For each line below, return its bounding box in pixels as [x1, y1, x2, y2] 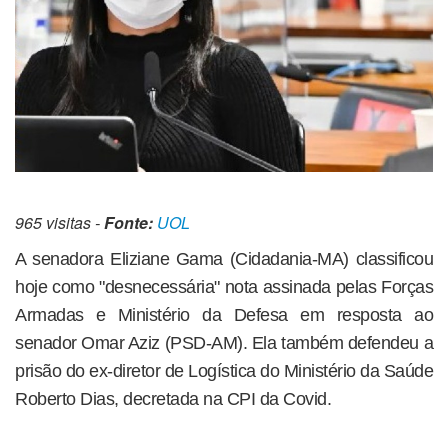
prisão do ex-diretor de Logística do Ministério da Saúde [15, 360, 433, 381]
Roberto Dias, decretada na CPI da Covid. [15, 388, 331, 409]
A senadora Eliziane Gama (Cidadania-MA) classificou [15, 248, 433, 269]
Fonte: [104, 210, 153, 234]
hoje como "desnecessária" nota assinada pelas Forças [15, 276, 433, 297]
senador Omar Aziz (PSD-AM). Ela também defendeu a [15, 332, 433, 353]
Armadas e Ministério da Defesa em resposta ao [15, 304, 433, 325]
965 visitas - [15, 210, 104, 234]
